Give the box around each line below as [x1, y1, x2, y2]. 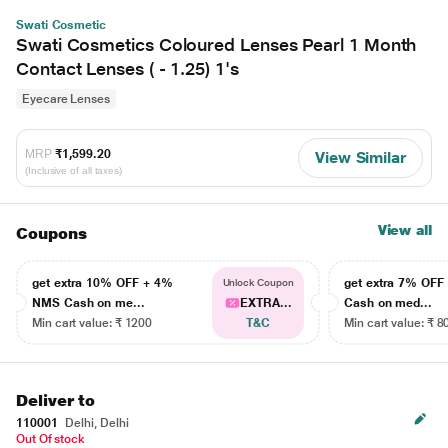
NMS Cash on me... [32, 296, 145, 310]
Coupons [16, 224, 87, 243]
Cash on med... [344, 296, 433, 310]
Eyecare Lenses [22, 92, 110, 106]
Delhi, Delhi [62, 416, 129, 430]
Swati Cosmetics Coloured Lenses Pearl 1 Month [16, 34, 417, 55]
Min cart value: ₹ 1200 [32, 316, 153, 330]
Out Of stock [16, 432, 86, 446]
